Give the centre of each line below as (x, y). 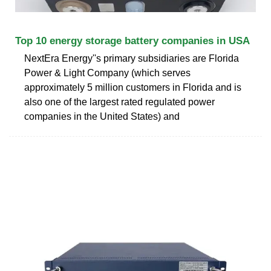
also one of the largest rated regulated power (119, 102)
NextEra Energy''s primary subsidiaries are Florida (132, 58)
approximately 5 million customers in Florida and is (133, 87)
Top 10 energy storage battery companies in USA (132, 41)
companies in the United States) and (102, 116)
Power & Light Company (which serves (107, 73)
